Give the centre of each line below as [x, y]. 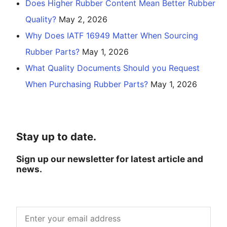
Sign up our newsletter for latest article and [110, 159]
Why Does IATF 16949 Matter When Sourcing [112, 35]
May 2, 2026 [83, 19]
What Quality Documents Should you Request [112, 68]
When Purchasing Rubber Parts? [87, 84]
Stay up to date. [56, 136]
